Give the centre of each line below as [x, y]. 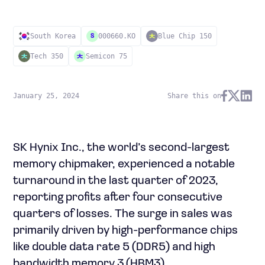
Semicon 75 [106, 56]
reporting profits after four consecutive [118, 198]
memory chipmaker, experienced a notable [124, 164]
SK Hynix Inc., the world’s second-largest [121, 148]
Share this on [194, 96]
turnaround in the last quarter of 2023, [116, 181]
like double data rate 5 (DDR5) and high [114, 247]
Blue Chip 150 [185, 36]
